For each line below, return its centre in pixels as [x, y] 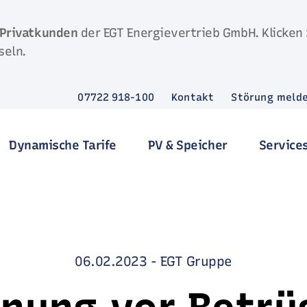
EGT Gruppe [196, 261]
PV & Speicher [187, 145]
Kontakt [193, 97]
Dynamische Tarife [63, 145]
